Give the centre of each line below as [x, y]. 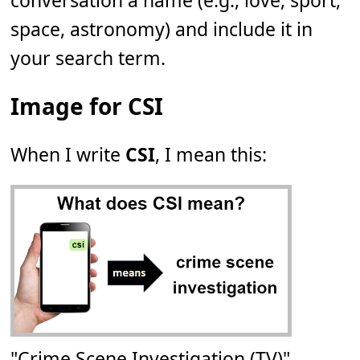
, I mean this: [211, 155]
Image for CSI [87, 106]
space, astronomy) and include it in [162, 29]
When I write [68, 155]
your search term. [88, 58]
